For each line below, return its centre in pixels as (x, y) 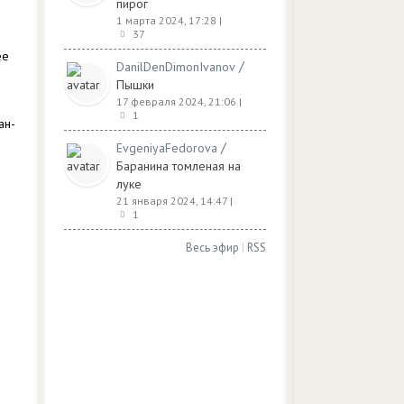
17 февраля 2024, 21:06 (176, 101)
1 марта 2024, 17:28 (166, 20)
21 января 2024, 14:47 (172, 201)
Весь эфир (212, 248)
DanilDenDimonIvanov (176, 67)
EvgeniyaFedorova (167, 148)
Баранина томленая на (179, 166)
